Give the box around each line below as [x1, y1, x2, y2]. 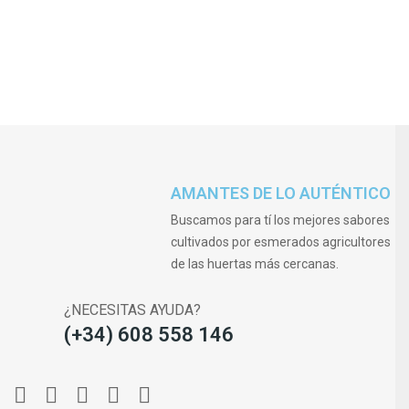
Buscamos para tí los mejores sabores [171, 212, 391, 227]
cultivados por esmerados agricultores [171, 234, 392, 249]
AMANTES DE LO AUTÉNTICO [171, 183, 392, 203]
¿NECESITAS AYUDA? [64, 300, 201, 319]
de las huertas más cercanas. [171, 256, 340, 271]
